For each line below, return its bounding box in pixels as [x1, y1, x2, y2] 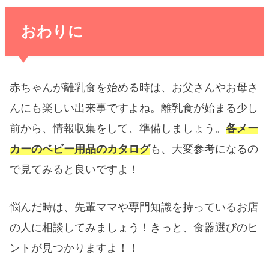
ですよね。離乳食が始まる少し [107, 102, 259, 115]
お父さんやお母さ [172, 82, 259, 94]
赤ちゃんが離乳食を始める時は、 [10, 82, 172, 94]
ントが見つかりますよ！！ [10, 242, 140, 255]
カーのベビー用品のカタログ [10, 143, 151, 156]
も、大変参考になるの [150, 143, 259, 156]
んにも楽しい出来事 [10, 102, 107, 115]
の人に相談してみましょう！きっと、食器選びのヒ [10, 222, 259, 234]
